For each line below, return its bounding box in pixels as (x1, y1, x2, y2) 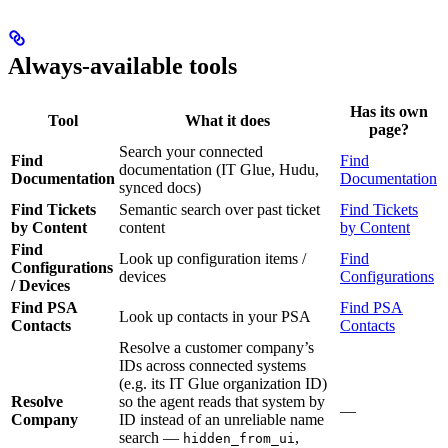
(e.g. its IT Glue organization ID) (119, 374, 327, 392)
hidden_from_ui (183, 430, 295, 446)
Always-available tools (8, 52, 237, 79)
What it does (185, 111, 270, 129)
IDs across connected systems (119, 356, 306, 374)
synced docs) (119, 178, 201, 196)
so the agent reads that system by (119, 392, 325, 410)
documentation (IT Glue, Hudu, (119, 160, 319, 178)
